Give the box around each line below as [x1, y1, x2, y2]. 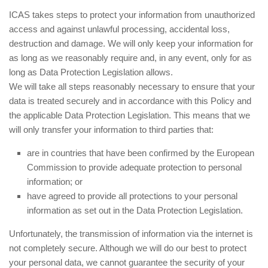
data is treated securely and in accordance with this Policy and [9, 96, 251, 106]
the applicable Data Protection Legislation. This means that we [9, 110, 250, 120]
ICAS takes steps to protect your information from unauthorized [9, 10, 255, 20]
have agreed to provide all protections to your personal [27, 191, 237, 201]
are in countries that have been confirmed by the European [27, 148, 254, 158]
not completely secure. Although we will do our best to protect [9, 243, 246, 253]
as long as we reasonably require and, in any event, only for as [9, 53, 252, 63]
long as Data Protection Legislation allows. [9, 67, 173, 77]
